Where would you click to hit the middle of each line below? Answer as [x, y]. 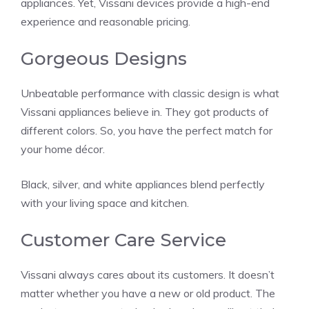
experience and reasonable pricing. [106, 21]
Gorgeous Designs [104, 58]
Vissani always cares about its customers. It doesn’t [148, 274]
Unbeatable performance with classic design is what [150, 93]
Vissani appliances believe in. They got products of [145, 111]
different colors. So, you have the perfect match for [147, 130]
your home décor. [63, 149]
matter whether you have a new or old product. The [148, 293]
